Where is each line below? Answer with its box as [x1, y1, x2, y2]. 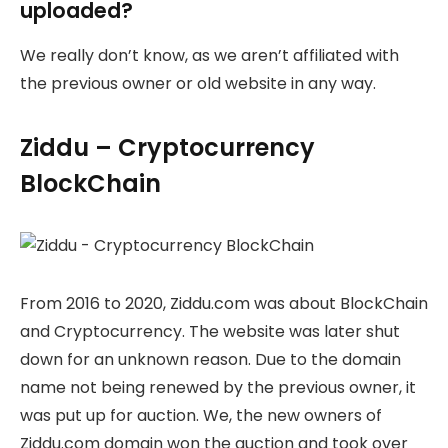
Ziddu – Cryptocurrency [20, 131, 315, 165]
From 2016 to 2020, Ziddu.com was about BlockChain [20, 291, 428, 315]
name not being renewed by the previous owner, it [20, 375, 416, 399]
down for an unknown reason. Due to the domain [20, 347, 401, 371]
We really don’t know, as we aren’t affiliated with [20, 43, 399, 67]
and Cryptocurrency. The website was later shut [20, 319, 400, 343]
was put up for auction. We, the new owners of [20, 403, 382, 427]
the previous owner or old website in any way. [20, 71, 376, 95]
